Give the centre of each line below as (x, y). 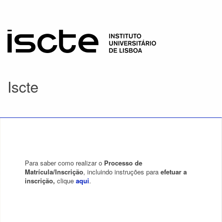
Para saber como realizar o (64, 163)
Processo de (123, 163)
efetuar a (174, 172)
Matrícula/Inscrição (54, 172)
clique (66, 181)
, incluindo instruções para (122, 172)
